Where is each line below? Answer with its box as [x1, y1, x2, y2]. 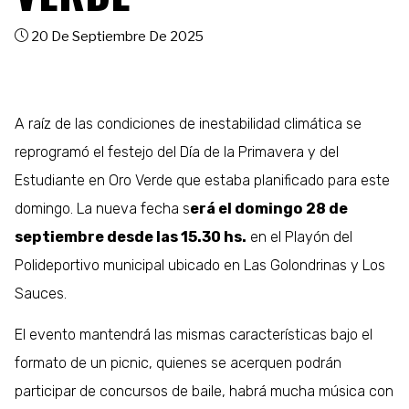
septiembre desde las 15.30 [15, 227, 225, 246]
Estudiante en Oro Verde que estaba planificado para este [15, 171, 391, 189]
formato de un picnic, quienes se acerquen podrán [15, 354, 342, 372]
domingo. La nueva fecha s [15, 199, 191, 217]
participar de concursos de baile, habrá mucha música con [15, 383, 394, 401]
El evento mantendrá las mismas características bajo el [15, 326, 373, 344]
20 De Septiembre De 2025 [30, 27, 204, 45]
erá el [190, 199, 236, 217]
